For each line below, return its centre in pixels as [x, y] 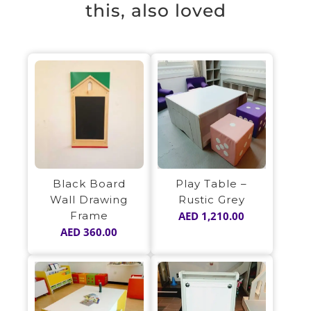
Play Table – [212, 184]
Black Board [89, 184]
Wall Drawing [89, 200]
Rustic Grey [211, 200]
